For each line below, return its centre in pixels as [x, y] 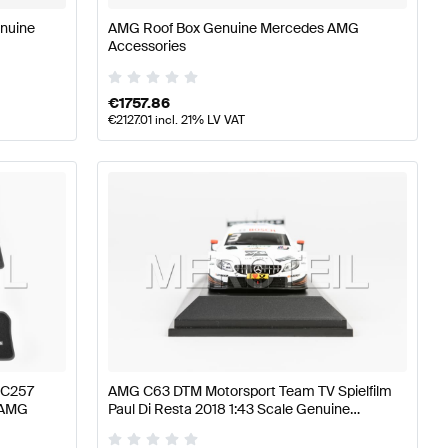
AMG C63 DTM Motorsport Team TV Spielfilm [249, 390]
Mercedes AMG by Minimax [194, 426]
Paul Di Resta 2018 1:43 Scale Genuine [228, 408]
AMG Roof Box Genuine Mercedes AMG [233, 28]
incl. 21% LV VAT [198, 120]
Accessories [146, 46]
